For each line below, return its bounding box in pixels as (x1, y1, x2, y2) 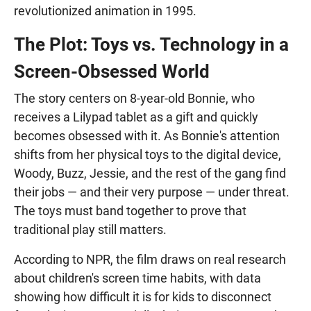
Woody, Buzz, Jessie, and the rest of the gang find (14, 165, 286, 180)
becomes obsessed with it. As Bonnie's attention (14, 128, 280, 143)
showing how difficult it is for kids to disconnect (14, 289, 271, 304)
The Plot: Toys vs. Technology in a (14, 33, 289, 55)
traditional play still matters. (14, 221, 167, 237)
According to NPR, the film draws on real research (14, 251, 286, 267)
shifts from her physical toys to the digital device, (14, 146, 281, 162)
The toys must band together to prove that (14, 203, 246, 218)
